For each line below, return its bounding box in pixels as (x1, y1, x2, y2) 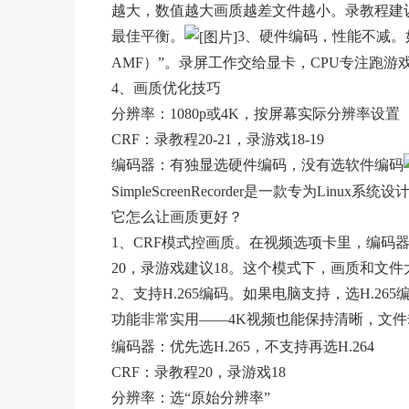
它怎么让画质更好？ (111, 209, 243, 225)
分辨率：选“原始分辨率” (111, 389, 270, 405)
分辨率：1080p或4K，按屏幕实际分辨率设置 (111, 105, 400, 121)
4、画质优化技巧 (111, 79, 221, 96)
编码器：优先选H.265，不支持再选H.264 (111, 338, 374, 354)
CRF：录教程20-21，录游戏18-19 (111, 131, 324, 147)
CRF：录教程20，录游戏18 (111, 363, 286, 380)
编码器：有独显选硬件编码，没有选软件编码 (111, 156, 404, 173)
